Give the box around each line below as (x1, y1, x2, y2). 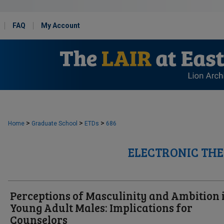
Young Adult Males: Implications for (10, 200, 192, 215)
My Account (41, 21, 80, 29)
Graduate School (31, 120, 77, 127)
